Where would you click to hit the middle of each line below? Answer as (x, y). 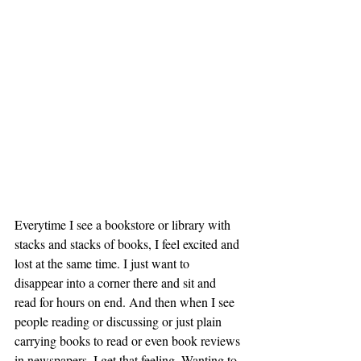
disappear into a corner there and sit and (117, 283)
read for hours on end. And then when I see (126, 302)
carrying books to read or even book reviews (129, 341)
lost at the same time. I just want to (104, 263)
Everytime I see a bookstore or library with (124, 225)
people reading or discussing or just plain (120, 322)
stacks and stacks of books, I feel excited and (129, 244)
